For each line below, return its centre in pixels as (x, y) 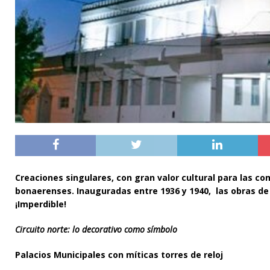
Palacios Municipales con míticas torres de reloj (120, 254)
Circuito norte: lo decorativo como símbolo (96, 229)
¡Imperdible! (42, 204)
